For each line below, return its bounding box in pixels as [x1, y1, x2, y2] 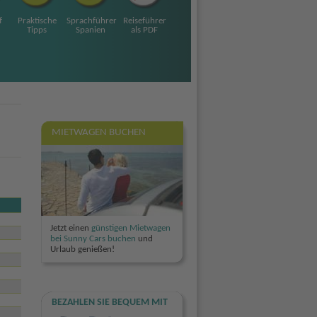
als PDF [131, 25, 158, 35]
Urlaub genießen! [50, 244, 115, 254]
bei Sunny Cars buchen [50, 234, 136, 243]
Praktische [17, 16, 57, 25]
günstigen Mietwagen [91, 223, 171, 233]
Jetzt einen [50, 223, 91, 233]
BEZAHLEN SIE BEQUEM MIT [51, 296, 168, 308]
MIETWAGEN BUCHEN [51, 127, 146, 138]
